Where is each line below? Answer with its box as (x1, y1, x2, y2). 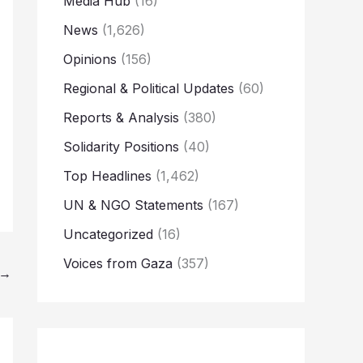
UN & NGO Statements (63, 197, 203, 214)
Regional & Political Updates (63, 80, 234, 97)
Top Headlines (63, 168, 152, 185)
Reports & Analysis (63, 109, 179, 126)
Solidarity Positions (63, 139, 179, 156)
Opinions (63, 51, 117, 68)
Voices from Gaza (63, 255, 173, 272)
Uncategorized (63, 226, 153, 243)
